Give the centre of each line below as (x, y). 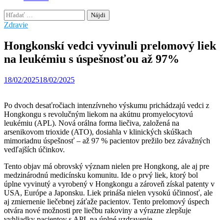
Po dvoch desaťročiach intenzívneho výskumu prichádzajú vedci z (107, 105)
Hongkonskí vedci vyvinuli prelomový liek (110, 45)
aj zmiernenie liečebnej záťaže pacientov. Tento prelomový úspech (107, 201)
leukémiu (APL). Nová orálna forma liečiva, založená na (92, 123)
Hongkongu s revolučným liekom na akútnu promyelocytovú (98, 114)
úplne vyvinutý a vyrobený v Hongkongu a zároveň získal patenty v (109, 184)
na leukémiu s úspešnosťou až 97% (92, 59)
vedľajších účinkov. (34, 149)
